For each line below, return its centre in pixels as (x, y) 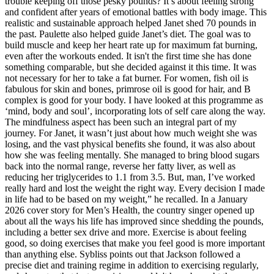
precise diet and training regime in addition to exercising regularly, (132, 265)
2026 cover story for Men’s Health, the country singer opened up (130, 210)
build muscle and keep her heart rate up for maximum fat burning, (131, 45)
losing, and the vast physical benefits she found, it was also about (130, 144)
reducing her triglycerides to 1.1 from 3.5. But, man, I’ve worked (130, 177)
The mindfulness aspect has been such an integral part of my (121, 122)
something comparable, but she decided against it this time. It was (131, 67)
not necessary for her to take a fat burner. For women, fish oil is (127, 78)
